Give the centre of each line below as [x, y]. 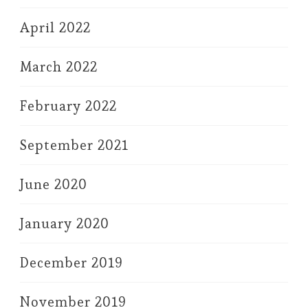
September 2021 [74, 145]
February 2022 [68, 106]
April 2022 [55, 27]
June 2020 [54, 184]
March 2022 [59, 66]
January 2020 [65, 223]
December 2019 [71, 262]
